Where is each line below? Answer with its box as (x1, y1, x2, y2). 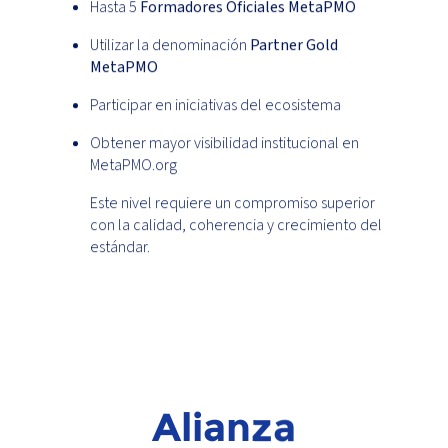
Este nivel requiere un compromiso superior (90, 192, 375, 215)
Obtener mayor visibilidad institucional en (90, 132, 359, 155)
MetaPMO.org (90, 154, 177, 177)
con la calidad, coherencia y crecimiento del (90, 214, 382, 237)
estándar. (90, 236, 150, 259)
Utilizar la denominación (90, 34, 250, 57)
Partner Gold (250, 34, 338, 57)
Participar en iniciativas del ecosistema (90, 94, 341, 117)
